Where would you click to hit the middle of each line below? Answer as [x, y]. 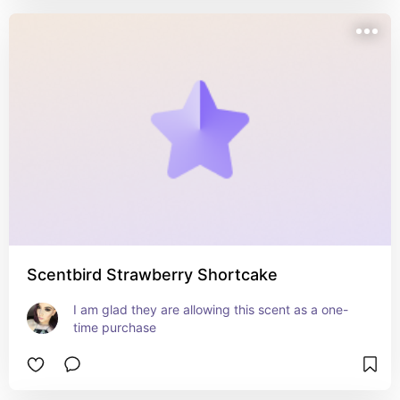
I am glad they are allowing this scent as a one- [211, 309]
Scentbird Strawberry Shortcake [152, 275]
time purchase [115, 327]
